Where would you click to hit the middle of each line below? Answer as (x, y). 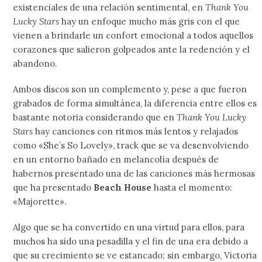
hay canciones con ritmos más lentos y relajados (136, 131)
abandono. (35, 63)
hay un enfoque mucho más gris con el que (150, 21)
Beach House (123, 187)
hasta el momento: (192, 187)
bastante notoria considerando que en (95, 117)
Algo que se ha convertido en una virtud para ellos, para (129, 227)
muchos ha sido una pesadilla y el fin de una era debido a (131, 241)
